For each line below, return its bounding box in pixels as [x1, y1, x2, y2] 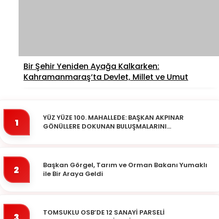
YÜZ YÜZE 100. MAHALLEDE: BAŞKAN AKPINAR [43, 113, 184, 123]
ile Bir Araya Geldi [43, 169, 103, 179]
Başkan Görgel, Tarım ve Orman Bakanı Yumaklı [43, 160, 207, 170]
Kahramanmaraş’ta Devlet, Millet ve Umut [23, 71, 188, 83]
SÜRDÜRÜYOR [43, 131, 88, 140]
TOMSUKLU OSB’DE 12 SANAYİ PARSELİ [43, 208, 165, 218]
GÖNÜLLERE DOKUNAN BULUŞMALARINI [43, 122, 167, 131]
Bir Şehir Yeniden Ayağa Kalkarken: [23, 61, 159, 72]
